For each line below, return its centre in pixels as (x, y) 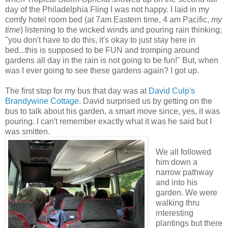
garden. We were (186, 192)
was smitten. (27, 131)
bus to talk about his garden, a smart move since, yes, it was (112, 111)
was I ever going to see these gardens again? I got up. (102, 70)
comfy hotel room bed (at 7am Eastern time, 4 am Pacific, (108, 19)
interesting (174, 213)
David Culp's (172, 91)
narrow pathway (184, 172)
